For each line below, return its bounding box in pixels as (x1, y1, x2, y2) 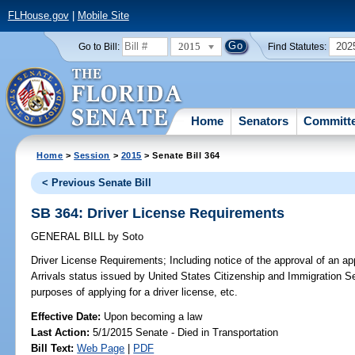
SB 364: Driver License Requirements (31, 204, 285, 221)
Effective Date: (31, 310, 105, 323)
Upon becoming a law (104, 310, 203, 323)
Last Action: (31, 326, 90, 338)
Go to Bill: (78, 41, 120, 52)
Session (74, 150, 111, 160)
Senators (239, 113, 289, 128)
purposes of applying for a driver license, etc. (31, 286, 239, 299)
